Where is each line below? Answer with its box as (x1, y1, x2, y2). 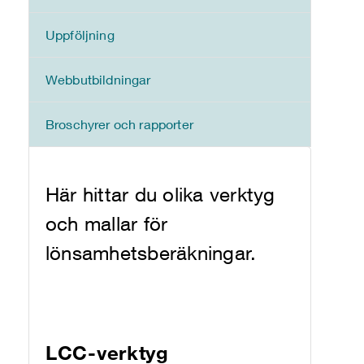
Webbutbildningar (45, 71, 151, 87)
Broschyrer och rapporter (45, 116, 193, 132)
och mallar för (45, 212, 168, 235)
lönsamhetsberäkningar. (45, 241, 257, 264)
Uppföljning (45, 27, 115, 42)
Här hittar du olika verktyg (45, 183, 275, 206)
